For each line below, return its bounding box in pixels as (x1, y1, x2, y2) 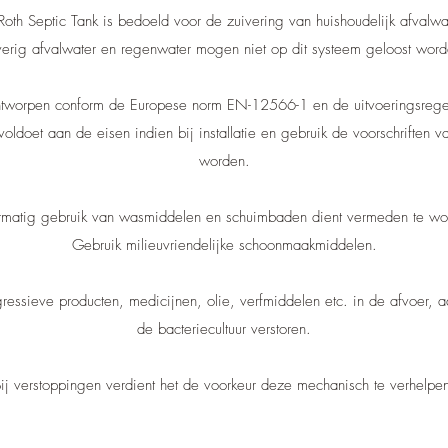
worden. (198, 151, 250, 171)
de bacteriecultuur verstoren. (137, 319, 311, 339)
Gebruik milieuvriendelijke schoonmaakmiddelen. (71, 235, 377, 255)
